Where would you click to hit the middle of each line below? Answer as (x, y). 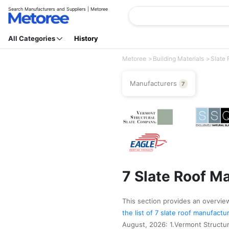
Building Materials (178, 59)
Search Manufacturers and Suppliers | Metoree (58, 9)
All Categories (32, 38)
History (86, 38)
